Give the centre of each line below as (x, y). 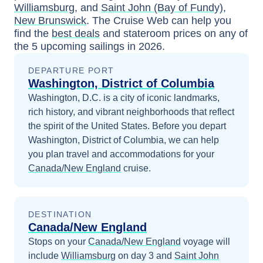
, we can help (191, 140)
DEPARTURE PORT (71, 70)
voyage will (205, 242)
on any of (226, 33)
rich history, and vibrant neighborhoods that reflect (131, 112)
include (43, 256)
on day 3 (135, 256)
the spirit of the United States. (90, 126)
